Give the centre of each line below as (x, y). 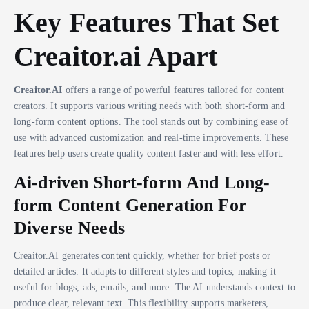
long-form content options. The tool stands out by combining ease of (151, 122)
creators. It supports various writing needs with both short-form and (150, 106)
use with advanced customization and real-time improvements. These (151, 138)
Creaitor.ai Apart (116, 56)
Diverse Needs (69, 228)
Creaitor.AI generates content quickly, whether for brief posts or (142, 256)
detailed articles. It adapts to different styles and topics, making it (145, 271)
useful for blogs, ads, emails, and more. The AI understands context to (154, 287)
